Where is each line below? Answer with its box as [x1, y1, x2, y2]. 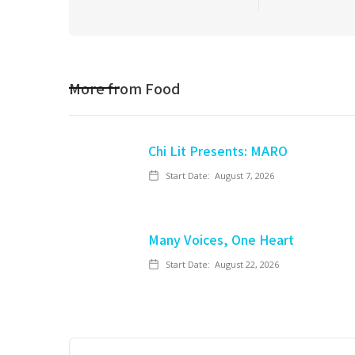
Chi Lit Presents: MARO [148, 141, 288, 160]
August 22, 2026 [215, 258, 279, 270]
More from [69, 78, 145, 98]
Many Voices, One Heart [148, 230, 294, 249]
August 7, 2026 [215, 170, 274, 181]
